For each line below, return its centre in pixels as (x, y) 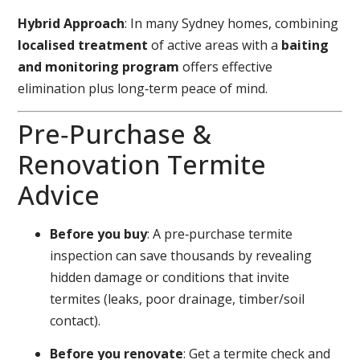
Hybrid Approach (72, 23)
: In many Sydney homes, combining (232, 23)
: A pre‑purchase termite (220, 233)
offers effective (226, 66)
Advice (59, 194)
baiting (305, 45)
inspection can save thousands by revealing (181, 255)
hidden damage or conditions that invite (170, 277)
